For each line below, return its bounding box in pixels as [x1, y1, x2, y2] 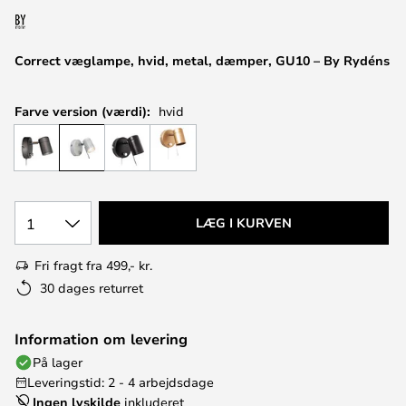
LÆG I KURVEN [196, 214, 292, 231]
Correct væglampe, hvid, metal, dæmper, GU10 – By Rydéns [14, 52, 390, 69]
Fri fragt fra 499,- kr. [34, 256, 152, 274]
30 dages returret [40, 279, 143, 296]
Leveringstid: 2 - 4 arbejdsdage [27, 373, 214, 391]
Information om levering [14, 329, 188, 349]
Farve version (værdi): [14, 102, 150, 120]
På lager [33, 353, 82, 371]
